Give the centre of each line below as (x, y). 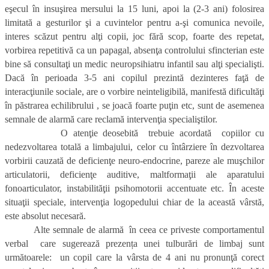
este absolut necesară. (45, 216)
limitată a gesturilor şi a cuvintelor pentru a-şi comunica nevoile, (134, 23)
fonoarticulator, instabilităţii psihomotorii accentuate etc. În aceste (134, 189)
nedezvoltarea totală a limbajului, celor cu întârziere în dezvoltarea (134, 147)
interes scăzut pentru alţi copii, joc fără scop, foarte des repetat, (134, 37)
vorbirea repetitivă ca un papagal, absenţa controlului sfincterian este (134, 50)
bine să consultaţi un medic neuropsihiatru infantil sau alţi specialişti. (134, 64)
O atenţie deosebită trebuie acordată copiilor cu (134, 133)
